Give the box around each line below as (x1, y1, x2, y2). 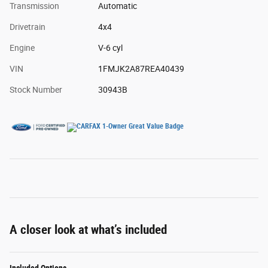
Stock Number (10, 84, 62, 95)
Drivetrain (10, 22, 45, 32)
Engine (10, 42, 35, 53)
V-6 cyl (98, 42, 123, 53)
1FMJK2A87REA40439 (98, 63, 184, 74)
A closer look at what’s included (10, 222, 167, 237)
